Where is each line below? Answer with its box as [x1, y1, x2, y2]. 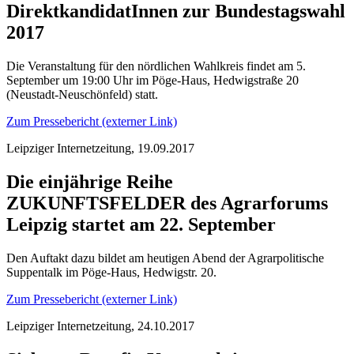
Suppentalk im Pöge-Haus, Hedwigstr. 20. [6, 265, 217, 279]
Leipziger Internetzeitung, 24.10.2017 [6, 318, 194, 333]
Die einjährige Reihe [6, 171, 173, 192]
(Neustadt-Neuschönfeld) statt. [6, 87, 158, 101]
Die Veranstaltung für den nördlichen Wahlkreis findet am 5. [6, 58, 306, 73]
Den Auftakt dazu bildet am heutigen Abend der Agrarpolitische [6, 250, 324, 265]
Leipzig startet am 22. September [6, 213, 276, 235]
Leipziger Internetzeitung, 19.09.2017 [6, 141, 194, 155]
